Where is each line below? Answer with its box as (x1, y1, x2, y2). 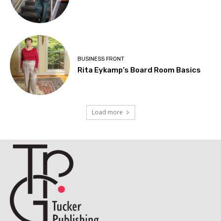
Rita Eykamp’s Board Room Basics (77, 65, 201, 74)
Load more (91, 108, 123, 117)
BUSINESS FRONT (77, 55, 125, 62)
